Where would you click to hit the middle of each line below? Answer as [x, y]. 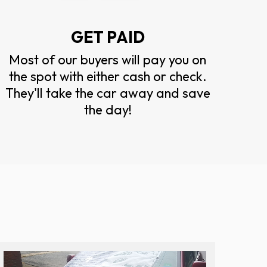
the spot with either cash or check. [108, 76]
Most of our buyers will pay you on [108, 59]
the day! [108, 109]
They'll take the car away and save [108, 93]
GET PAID [108, 37]
